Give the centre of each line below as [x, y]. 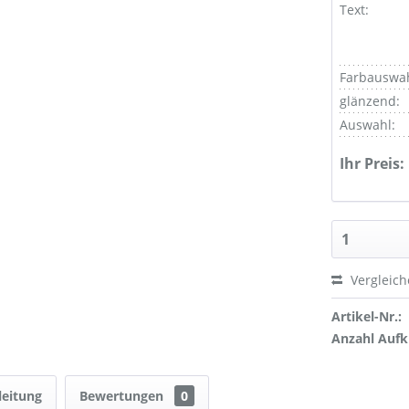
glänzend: [370, 101]
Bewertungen [123, 396]
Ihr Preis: [372, 164]
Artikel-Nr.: [367, 317]
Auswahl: [368, 125]
